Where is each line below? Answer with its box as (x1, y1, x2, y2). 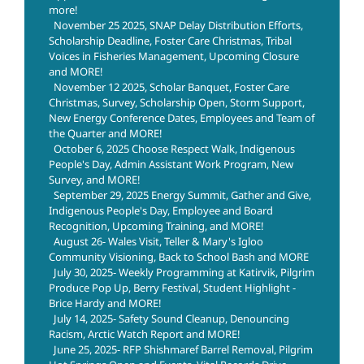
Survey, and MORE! (49, 172, 141, 188)
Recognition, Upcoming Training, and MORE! (49, 219, 264, 234)
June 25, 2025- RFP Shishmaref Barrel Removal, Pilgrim (54, 342, 313, 357)
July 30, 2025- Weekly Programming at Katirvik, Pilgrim (54, 265, 314, 280)
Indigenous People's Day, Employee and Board (49, 203, 273, 219)
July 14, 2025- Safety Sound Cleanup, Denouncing (54, 311, 289, 327)
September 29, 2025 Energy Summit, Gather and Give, (54, 188, 311, 203)
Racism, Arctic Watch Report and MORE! (49, 327, 240, 342)
